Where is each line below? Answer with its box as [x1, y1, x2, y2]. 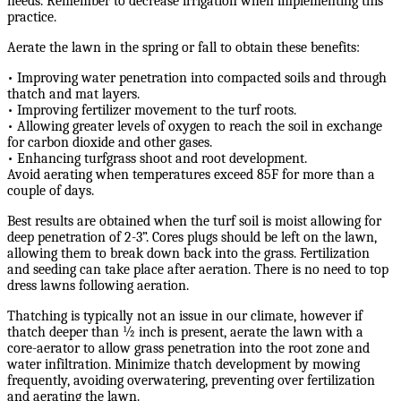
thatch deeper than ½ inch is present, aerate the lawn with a [7, 324, 363, 341]
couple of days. [7, 183, 94, 200]
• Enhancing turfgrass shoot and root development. [7, 150, 307, 167]
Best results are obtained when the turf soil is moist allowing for [7, 213, 381, 230]
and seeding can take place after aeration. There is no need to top [7, 261, 388, 278]
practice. [7, 9, 56, 26]
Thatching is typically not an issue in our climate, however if [7, 308, 363, 325]
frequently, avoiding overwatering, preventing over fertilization [7, 372, 375, 389]
